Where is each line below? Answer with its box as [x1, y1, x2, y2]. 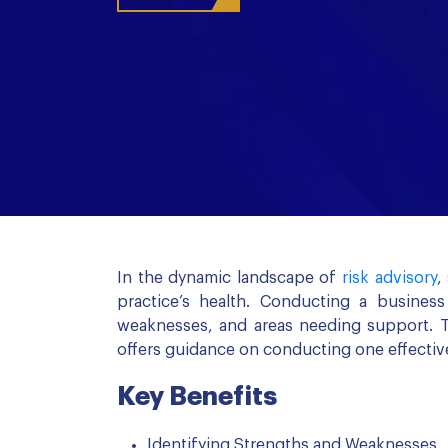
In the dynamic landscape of [117, 270, 342, 286]
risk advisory [341, 270, 437, 286]
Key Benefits [117, 384, 277, 410]
